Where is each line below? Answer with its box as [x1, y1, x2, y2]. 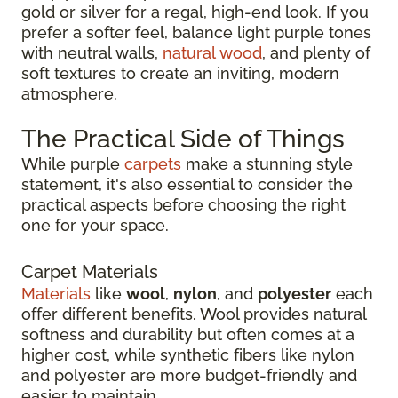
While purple [21, 154, 124, 173]
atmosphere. [21, 84, 117, 103]
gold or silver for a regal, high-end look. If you [21, 2, 369, 21]
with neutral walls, [21, 43, 163, 62]
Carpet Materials [21, 260, 158, 283]
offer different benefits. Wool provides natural [21, 304, 366, 323]
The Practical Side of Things [21, 123, 345, 154]
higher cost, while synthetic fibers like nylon [21, 345, 354, 364]
